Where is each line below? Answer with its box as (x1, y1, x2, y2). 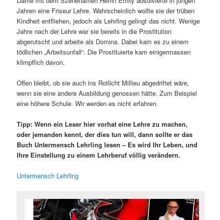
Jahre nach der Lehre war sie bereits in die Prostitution (17, 26, 172, 36)
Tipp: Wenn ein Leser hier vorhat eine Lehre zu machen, (17, 119, 188, 129)
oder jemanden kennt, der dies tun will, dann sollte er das (17, 129, 193, 139)
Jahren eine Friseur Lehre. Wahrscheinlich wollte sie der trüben (17, 5, 195, 15)
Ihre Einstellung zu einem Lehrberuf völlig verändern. (17, 150, 181, 160)
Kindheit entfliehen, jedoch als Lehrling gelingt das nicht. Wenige (17, 16, 200, 26)
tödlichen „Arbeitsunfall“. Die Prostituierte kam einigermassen (17, 47, 191, 56)
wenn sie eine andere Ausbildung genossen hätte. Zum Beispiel (17, 88, 197, 98)
